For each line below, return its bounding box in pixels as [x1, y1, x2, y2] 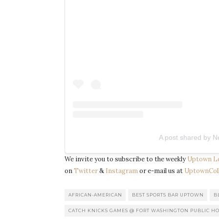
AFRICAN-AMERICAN [68, 192, 122, 198]
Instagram [106, 167, 138, 175]
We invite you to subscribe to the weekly [65, 155, 187, 164]
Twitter [74, 167, 98, 175]
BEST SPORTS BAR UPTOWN [132, 192, 204, 198]
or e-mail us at [138, 167, 184, 175]
